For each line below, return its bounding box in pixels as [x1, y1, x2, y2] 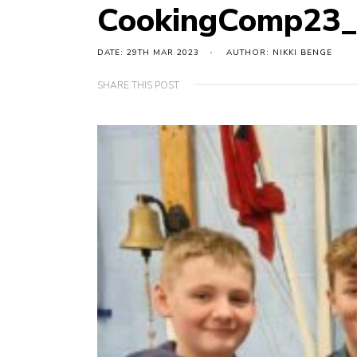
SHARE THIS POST [97, 79, 179, 92]
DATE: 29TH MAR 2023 [97, 47, 199, 59]
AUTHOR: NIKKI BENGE [226, 47, 332, 59]
